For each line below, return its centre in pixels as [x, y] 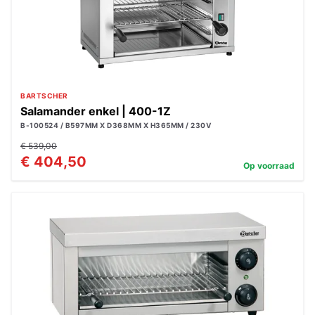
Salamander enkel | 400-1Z [96, 111]
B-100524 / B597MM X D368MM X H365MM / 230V [116, 125]
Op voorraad [269, 166]
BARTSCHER [44, 96]
